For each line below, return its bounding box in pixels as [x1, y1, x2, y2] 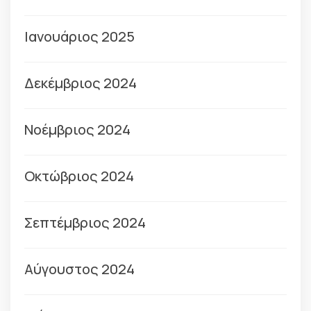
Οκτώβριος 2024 [24, 167, 134, 186]
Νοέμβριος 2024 [24, 120, 131, 140]
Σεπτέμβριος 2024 [24, 213, 146, 233]
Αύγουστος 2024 [24, 260, 135, 279]
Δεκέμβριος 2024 [24, 74, 137, 93]
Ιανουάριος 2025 [24, 27, 135, 47]
